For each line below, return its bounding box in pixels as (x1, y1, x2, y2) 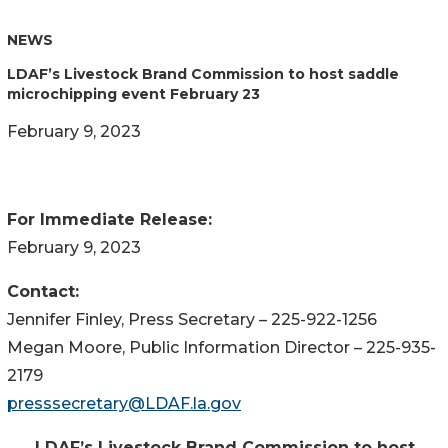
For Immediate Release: (7, 209, 282, 229)
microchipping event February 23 (7, 84, 260, 103)
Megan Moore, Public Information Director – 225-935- (7, 337, 436, 357)
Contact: (7, 281, 79, 301)
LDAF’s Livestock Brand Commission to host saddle (7, 64, 399, 83)
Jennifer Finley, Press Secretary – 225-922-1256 (7, 309, 377, 329)
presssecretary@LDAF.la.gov (7, 393, 241, 413)
